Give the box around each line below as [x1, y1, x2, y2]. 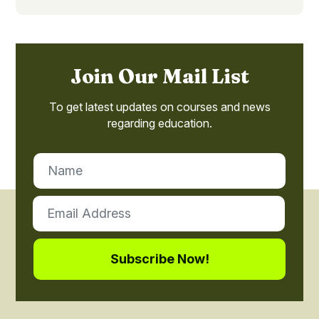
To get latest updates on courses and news [48, 99, 271, 114]
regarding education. [107, 115, 212, 130]
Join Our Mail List [70, 63, 249, 88]
